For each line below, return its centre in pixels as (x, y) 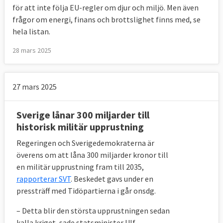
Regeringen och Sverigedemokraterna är (85, 143)
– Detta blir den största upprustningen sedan (93, 211)
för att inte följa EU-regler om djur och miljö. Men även (106, 8)
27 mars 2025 (35, 87)
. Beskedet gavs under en (112, 179)
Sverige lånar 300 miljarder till (83, 115)
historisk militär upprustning (80, 127)
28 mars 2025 (32, 51)
